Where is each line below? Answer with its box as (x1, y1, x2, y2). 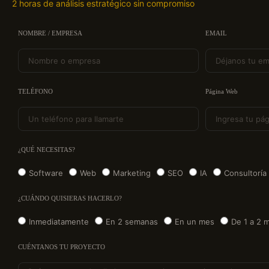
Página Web (205, 88, 238, 95)
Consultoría (224, 168, 267, 178)
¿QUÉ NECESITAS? (18, 146, 75, 154)
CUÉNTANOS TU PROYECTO (18, 243, 105, 251)
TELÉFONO (18, 88, 53, 95)
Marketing (113, 168, 151, 178)
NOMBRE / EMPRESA (18, 29, 82, 37)
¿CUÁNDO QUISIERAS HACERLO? (18, 195, 122, 202)
